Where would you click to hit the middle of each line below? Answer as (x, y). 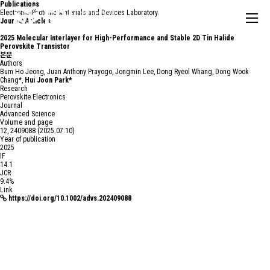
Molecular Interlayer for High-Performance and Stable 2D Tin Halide (125, 38)
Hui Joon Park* (49, 80)
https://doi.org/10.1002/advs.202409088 (70, 198)
